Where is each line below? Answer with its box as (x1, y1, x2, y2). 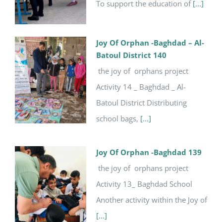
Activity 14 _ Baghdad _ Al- (96, 81, 186, 92)
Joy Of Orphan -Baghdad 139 (96, 147, 202, 157)
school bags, (96, 113, 138, 123)
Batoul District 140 (96, 50, 166, 60)
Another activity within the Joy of (96, 194, 207, 205)
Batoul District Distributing (96, 97, 187, 108)
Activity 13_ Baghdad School (96, 178, 192, 189)
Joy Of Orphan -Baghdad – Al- (96, 37, 204, 48)
